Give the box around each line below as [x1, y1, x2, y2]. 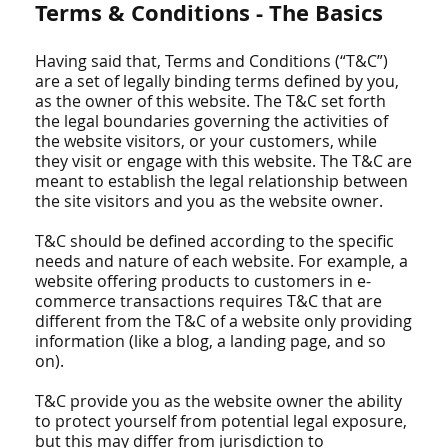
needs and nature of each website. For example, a [35, 250, 409, 272]
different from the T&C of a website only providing [35, 310, 413, 332]
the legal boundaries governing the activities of [35, 110, 389, 132]
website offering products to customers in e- [35, 270, 372, 292]
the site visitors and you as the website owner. [35, 190, 388, 212]
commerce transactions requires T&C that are [35, 290, 383, 312]
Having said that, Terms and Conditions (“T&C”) [35, 50, 389, 72]
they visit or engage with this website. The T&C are [35, 150, 413, 172]
